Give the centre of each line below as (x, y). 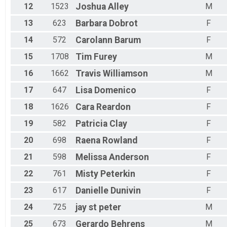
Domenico (115, 90)
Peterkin (118, 174)
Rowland (120, 141)
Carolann (94, 40)
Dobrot (123, 24)
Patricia (91, 124)
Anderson (129, 157)
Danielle (92, 191)
